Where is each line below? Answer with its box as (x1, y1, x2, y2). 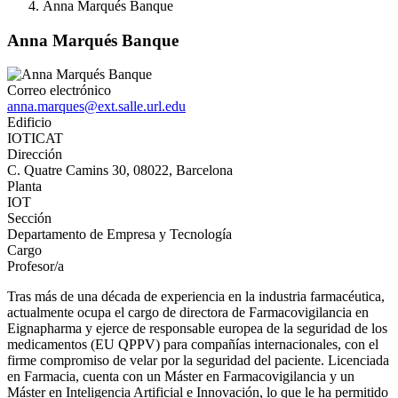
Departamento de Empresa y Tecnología (7, 227, 232, 243)
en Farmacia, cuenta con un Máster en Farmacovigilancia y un (7, 369, 354, 385)
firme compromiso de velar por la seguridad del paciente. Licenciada (7, 353, 389, 369)
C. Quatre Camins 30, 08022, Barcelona (7, 163, 233, 179)
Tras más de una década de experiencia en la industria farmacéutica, (7, 289, 385, 305)
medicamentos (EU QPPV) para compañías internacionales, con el (7, 337, 378, 353)
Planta (7, 179, 42, 195)
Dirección (7, 147, 62, 163)
